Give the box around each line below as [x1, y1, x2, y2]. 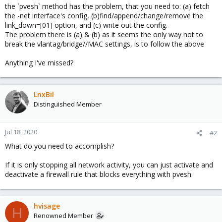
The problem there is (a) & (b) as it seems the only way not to [5, 30, 203, 39]
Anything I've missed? [5, 58, 73, 67]
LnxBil [34, 90, 54, 99]
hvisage [34, 201, 60, 211]
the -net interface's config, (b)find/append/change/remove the [5, 11, 203, 20]
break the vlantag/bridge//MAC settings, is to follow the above [5, 39, 204, 49]
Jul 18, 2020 [5, 127, 37, 136]
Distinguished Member [34, 100, 102, 109]
